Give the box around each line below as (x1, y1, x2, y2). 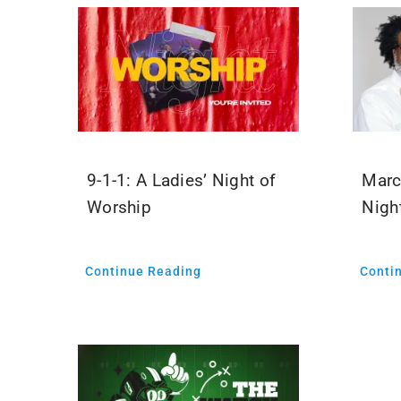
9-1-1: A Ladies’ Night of (86, 170, 277, 192)
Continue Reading (84, 264, 201, 279)
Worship (86, 197, 151, 218)
